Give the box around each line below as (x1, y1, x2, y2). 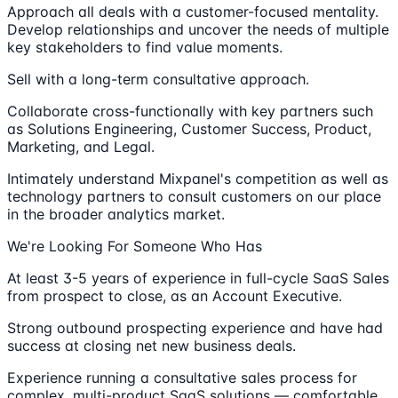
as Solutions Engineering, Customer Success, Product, (7, 120, 371, 139)
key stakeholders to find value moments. (7, 38, 283, 57)
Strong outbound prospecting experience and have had (7, 319, 383, 338)
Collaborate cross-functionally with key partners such (7, 102, 373, 121)
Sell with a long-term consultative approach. (7, 70, 309, 89)
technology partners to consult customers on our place (7, 187, 381, 206)
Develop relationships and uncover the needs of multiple (7, 20, 389, 39)
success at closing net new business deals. (7, 337, 296, 355)
